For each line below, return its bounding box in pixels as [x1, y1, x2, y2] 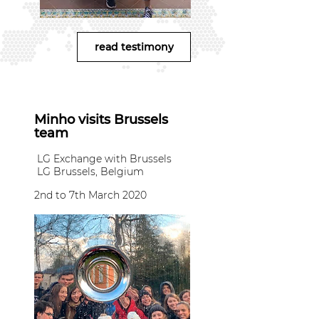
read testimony [94, 41, 174, 53]
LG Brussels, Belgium [37, 165, 144, 178]
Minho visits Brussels [34, 112, 168, 127]
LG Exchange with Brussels [37, 152, 172, 165]
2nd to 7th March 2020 [34, 189, 147, 202]
